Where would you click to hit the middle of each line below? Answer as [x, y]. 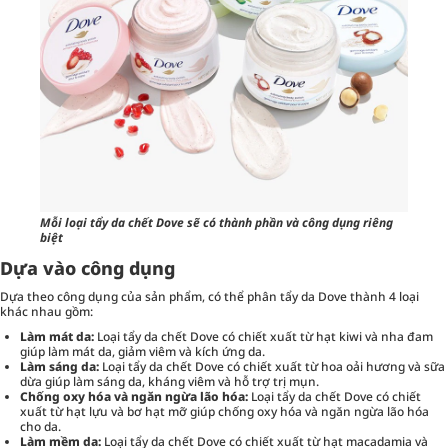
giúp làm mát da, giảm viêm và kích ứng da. [142, 351]
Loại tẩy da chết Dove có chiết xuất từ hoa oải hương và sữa [272, 366]
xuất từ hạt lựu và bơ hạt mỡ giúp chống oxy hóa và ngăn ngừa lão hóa [224, 411]
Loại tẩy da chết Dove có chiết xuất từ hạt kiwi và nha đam [263, 336]
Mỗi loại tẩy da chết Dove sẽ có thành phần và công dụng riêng [216, 222]
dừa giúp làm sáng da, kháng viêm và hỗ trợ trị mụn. [169, 381]
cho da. [40, 426]
